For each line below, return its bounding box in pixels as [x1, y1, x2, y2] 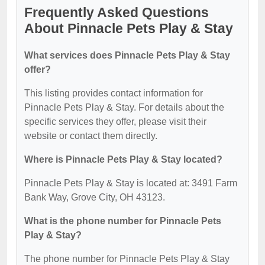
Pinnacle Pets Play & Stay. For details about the [24, 102, 224, 112]
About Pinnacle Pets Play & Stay [24, 20, 233, 36]
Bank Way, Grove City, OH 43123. [24, 192, 165, 202]
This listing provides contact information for [24, 88, 203, 98]
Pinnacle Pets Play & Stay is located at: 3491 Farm [24, 177, 237, 188]
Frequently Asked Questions [24, 4, 209, 20]
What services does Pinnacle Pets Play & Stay [24, 50, 230, 60]
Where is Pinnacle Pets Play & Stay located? [24, 154, 222, 164]
